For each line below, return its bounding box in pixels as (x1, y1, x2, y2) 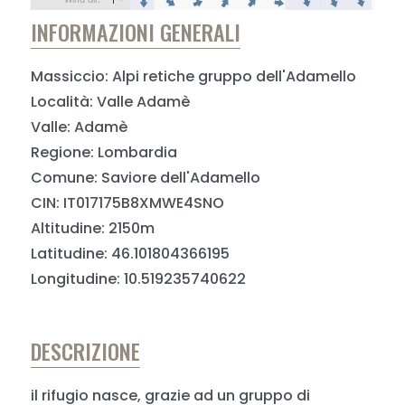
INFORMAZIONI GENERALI (31, 15, 241, 48)
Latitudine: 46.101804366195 (31, 243, 231, 264)
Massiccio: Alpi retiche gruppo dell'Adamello (31, 66, 357, 87)
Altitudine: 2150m (31, 218, 155, 239)
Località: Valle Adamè (31, 91, 191, 112)
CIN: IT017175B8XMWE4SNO (31, 193, 225, 213)
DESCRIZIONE (31, 334, 141, 367)
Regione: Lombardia (31, 142, 178, 163)
